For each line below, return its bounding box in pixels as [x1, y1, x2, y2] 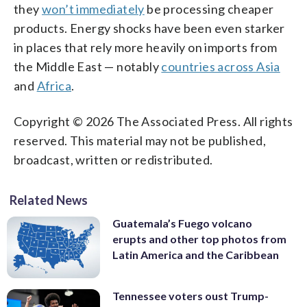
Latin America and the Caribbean [112, 247, 279, 261]
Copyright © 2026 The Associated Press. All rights [14, 113, 293, 129]
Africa [36, 77, 72, 93]
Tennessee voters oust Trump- [112, 289, 269, 303]
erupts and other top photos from [112, 232, 286, 245]
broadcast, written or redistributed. [14, 151, 213, 167]
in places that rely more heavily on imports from [14, 39, 278, 55]
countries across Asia [161, 58, 280, 74]
